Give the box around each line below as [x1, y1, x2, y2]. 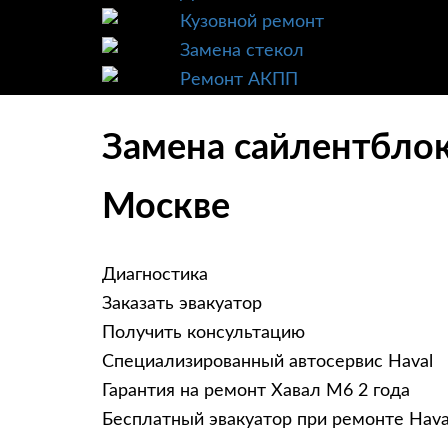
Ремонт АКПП [180, 71, 298, 89]
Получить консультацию [102, 324, 305, 343]
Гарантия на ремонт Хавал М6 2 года [102, 382, 410, 401]
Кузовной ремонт [180, 13, 324, 31]
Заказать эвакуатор [102, 295, 262, 314]
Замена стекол [180, 42, 304, 60]
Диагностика [102, 266, 208, 285]
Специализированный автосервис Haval [102, 353, 433, 372]
